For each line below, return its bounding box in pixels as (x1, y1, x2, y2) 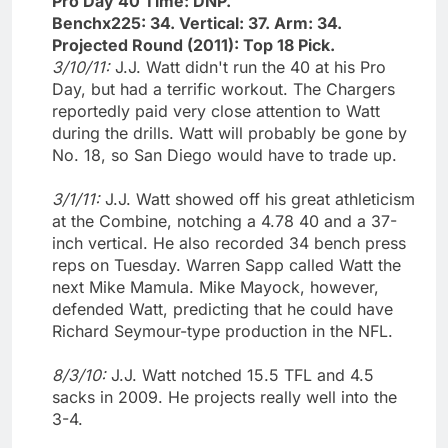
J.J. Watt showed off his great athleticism (105, 188, 415, 209)
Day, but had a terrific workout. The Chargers (52, 78, 395, 99)
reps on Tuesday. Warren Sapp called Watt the (52, 254, 401, 275)
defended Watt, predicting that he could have (52, 298, 393, 319)
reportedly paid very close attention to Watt (52, 100, 380, 121)
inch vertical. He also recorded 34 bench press (52, 232, 406, 253)
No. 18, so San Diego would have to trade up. (52, 144, 397, 165)
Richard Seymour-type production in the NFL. (52, 320, 393, 341)
